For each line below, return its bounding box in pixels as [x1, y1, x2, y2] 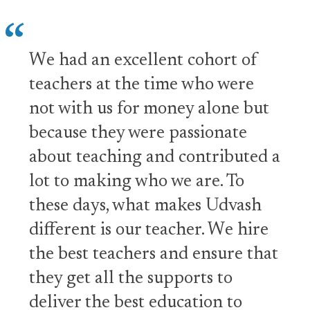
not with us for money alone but [29, 100, 269, 118]
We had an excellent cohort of [29, 51, 257, 70]
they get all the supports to [29, 269, 232, 288]
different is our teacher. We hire [29, 221, 268, 239]
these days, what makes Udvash [29, 197, 262, 215]
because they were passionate [29, 124, 247, 143]
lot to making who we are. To [29, 172, 244, 191]
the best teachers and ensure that [29, 245, 278, 264]
